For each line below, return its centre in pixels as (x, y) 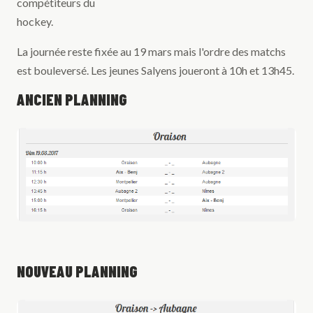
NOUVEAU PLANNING (77, 271)
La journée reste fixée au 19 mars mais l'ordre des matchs (151, 52)
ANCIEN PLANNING (72, 100)
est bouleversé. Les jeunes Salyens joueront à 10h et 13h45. (155, 71)
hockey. (35, 22)
